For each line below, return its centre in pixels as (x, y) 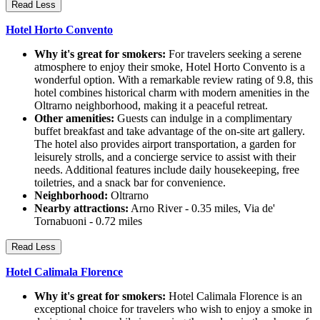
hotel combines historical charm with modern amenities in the (172, 93)
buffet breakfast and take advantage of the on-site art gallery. (170, 131)
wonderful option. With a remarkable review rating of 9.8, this (174, 80)
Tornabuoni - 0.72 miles (88, 221)
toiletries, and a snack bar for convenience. (130, 183)
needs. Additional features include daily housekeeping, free (167, 170)
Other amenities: (74, 119)
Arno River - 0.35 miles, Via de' (202, 209)
